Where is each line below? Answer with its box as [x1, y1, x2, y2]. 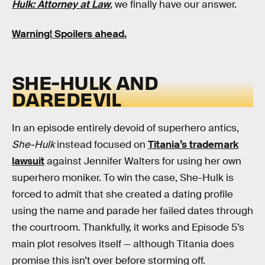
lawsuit [12, 154, 44, 167]
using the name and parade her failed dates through [12, 204, 253, 217]
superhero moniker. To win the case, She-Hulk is [12, 171, 234, 184]
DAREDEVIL [12, 86, 121, 111]
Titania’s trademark [148, 138, 238, 151]
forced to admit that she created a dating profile [12, 188, 233, 201]
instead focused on [54, 138, 148, 151]
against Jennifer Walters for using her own [44, 154, 241, 167]
